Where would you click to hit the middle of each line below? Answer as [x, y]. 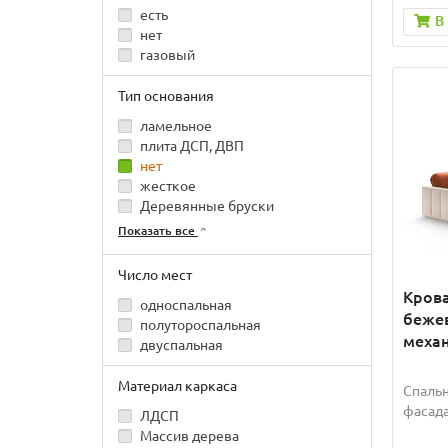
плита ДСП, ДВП [190, 146]
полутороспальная [199, 325]
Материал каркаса [177, 386]
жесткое [166, 186]
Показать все [158, 230]
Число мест [155, 275]
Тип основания [166, 96]
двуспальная [180, 345]
